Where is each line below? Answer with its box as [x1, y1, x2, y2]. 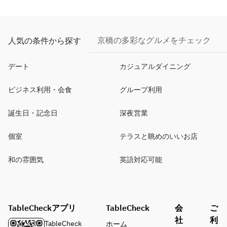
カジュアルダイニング [120, 62, 191, 71]
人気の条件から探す [8, 35, 81, 46]
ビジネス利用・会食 [8, 85, 72, 94]
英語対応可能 [120, 155, 162, 164]
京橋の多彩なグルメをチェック [97, 35, 211, 45]
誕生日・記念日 [8, 108, 58, 118]
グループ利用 [120, 85, 162, 94]
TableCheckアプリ [8, 203, 76, 213]
